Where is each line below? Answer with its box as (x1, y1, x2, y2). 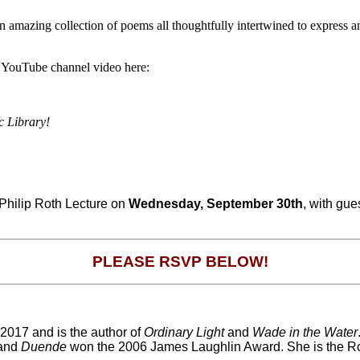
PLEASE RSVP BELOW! (92, 252, 268, 270)
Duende (21, 339, 67, 354)
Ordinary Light (144, 325, 224, 339)
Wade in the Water (249, 325, 358, 339)
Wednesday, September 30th (129, 196, 303, 211)
